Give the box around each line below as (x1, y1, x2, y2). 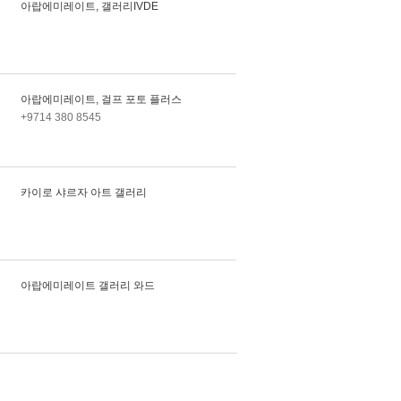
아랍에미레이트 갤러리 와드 (21, 279, 156, 292)
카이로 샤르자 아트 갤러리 (21, 186, 148, 199)
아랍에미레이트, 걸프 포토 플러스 (21, 93, 183, 106)
